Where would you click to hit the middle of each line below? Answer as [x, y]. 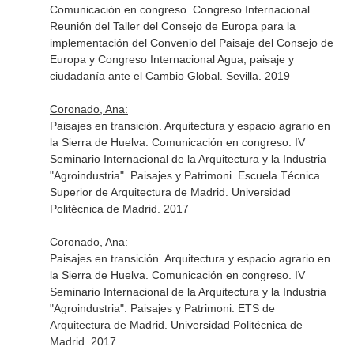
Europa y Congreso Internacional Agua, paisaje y [171, 59]
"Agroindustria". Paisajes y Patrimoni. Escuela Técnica [185, 175]
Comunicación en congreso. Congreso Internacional [179, 9]
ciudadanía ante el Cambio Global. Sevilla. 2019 [169, 76]
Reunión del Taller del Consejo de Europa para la [172, 26]
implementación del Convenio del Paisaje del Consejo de [191, 43]
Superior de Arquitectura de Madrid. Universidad [170, 192]
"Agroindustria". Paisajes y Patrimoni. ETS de [162, 308]
